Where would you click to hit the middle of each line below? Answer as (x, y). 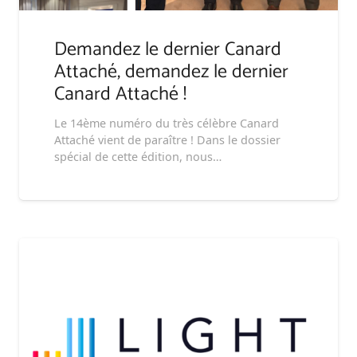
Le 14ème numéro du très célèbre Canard (167, 123)
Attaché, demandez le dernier (171, 72)
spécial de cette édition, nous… (138, 156)
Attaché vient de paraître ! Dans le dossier (167, 139)
